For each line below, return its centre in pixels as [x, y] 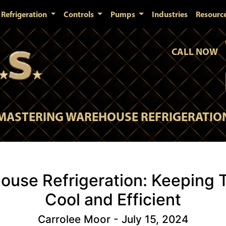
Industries [169, 14]
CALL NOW [194, 51]
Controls [80, 14]
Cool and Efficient [113, 200]
